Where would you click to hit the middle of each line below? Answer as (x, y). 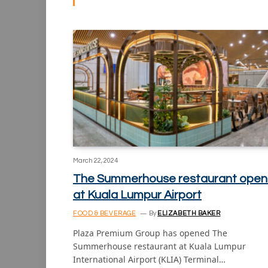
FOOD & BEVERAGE (105, 214)
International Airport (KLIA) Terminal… (149, 260)
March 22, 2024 (95, 161)
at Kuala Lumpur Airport (137, 195)
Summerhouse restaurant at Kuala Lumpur (159, 246)
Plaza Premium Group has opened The (150, 233)
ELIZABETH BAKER (189, 214)
